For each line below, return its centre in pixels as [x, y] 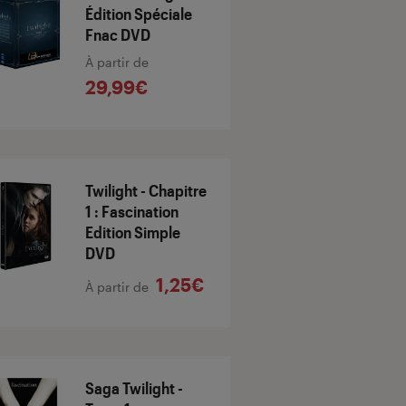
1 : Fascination [132, 212]
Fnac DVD [118, 35]
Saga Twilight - [134, 388]
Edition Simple [133, 232]
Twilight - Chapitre [146, 191]
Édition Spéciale [139, 14]
